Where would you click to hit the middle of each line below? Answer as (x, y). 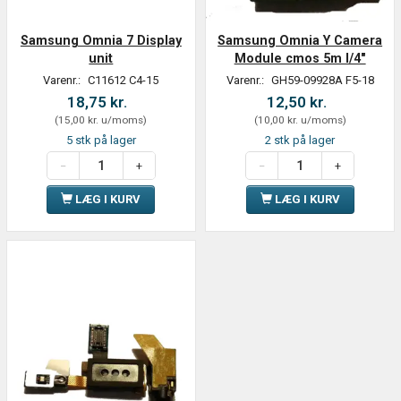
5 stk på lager (101, 141)
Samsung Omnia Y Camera (300, 41)
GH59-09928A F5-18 (322, 81)
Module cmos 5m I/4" (300, 59)
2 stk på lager (300, 141)
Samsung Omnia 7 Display (101, 41)
